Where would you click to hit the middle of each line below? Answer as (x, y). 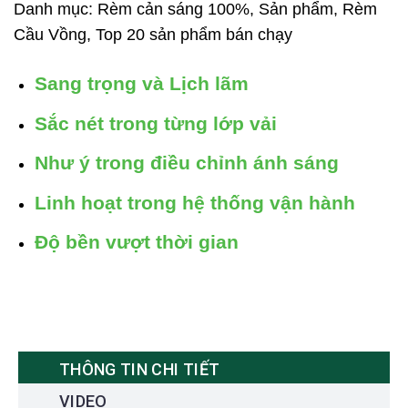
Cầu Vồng (50, 35)
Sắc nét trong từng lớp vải (155, 123)
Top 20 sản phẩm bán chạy (194, 35)
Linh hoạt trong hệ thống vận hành (194, 202)
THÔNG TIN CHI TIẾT (139, 370)
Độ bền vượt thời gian (136, 242)
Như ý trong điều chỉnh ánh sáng (186, 163)
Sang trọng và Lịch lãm (141, 84)
